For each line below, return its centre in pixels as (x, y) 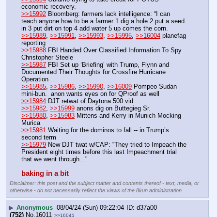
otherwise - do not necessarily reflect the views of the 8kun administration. (96, 190)
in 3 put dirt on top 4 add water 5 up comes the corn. (96, 28)
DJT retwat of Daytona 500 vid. (91, 101)
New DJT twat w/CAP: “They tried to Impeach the (116, 144)
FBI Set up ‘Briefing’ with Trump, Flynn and (108, 64)
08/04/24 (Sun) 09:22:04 (90, 207)
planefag (173, 35)
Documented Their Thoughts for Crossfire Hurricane (93, 72)
